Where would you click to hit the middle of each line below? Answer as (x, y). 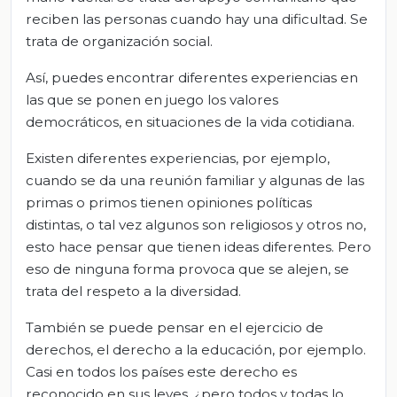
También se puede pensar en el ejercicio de (175, 327)
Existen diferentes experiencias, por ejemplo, (178, 158)
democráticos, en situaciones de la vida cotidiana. (190, 121)
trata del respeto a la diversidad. (133, 291)
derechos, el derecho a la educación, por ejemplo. (196, 349)
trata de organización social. (119, 41)
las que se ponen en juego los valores (152, 99)
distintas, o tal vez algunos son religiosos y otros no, (196, 224)
